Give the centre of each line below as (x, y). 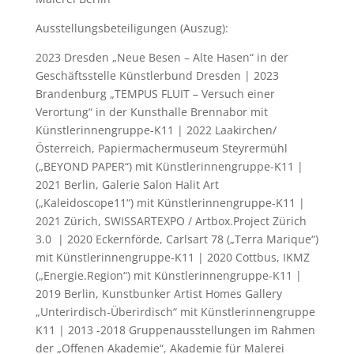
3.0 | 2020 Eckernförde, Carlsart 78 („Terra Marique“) (177, 239)
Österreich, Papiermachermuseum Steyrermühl (161, 148)
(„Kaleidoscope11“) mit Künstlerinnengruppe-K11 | (170, 202)
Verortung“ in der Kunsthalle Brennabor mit (151, 111)
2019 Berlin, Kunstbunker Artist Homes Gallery (158, 293)
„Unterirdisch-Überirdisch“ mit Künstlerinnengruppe (175, 311)
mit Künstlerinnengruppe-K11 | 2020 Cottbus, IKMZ (172, 257)
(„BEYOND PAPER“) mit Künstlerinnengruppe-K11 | (169, 166)
